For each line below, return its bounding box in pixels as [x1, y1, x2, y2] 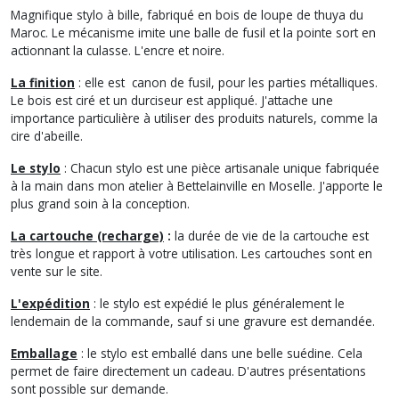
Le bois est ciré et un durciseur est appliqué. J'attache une [11, 91, 333, 109]
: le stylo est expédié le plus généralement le [90, 294, 345, 312]
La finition [11, 73, 75, 91]
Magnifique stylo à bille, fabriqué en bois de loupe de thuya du [11, 5, 363, 23]
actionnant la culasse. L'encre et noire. [11, 41, 224, 59]
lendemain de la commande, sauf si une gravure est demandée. [11, 312, 375, 330]
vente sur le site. [11, 262, 102, 280]
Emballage [11, 344, 77, 362]
